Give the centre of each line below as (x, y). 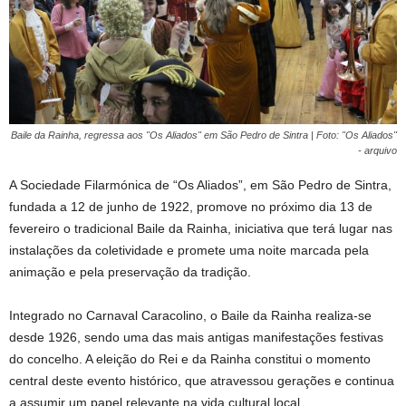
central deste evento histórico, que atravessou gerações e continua (202, 380)
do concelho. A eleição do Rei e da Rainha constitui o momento (190, 358)
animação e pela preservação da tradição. (130, 271)
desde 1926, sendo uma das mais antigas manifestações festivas (196, 337)
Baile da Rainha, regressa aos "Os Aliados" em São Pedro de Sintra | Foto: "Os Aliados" (204, 135)
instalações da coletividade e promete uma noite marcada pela (189, 250)
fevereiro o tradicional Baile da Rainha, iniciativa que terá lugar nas (201, 228)
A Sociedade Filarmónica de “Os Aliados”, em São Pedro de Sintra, (200, 184)
